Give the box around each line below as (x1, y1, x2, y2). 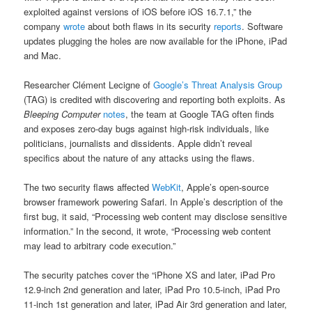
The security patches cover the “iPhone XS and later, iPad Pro (24, 268, 276, 282)
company (24, 19, 64, 33)
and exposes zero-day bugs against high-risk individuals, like (24, 122, 270, 136)
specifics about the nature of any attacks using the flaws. (24, 151, 256, 165)
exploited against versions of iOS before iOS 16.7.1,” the (24, 5, 252, 18)
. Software (242, 19, 283, 33)
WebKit (152, 180, 182, 194)
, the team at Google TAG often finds (125, 107, 275, 121)
